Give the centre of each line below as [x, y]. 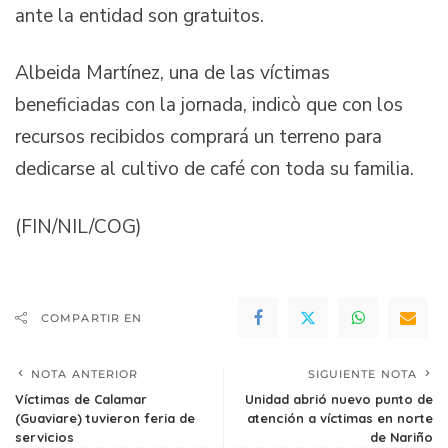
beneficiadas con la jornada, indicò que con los [209, 105]
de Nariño [401, 437]
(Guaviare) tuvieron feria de [105, 418]
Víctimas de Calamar [81, 399]
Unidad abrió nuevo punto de [339, 399]
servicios [44, 437]
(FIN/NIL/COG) [78, 226]
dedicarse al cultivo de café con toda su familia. [214, 169]
